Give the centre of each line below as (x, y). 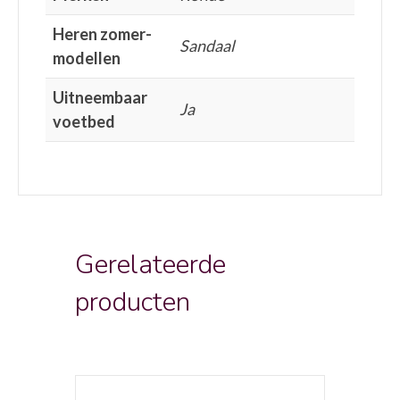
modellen (87, 58)
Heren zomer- (102, 33)
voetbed (84, 121)
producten (133, 302)
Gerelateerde (150, 264)
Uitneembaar (100, 97)
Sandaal (207, 45)
